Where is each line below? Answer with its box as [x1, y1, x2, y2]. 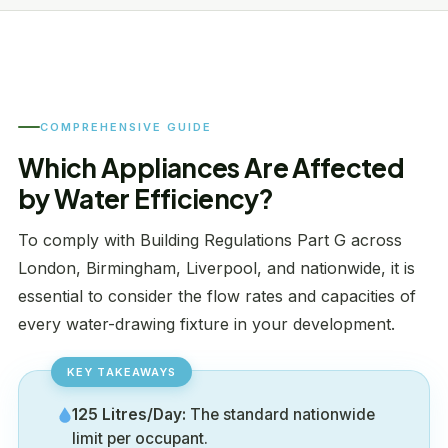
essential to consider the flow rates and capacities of [18, 286, 416, 306]
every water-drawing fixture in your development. [18, 314, 395, 334]
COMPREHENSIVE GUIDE [40, 120, 212, 134]
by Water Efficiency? [18, 182, 274, 215]
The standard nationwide [185, 405, 375, 424]
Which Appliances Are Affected [18, 151, 405, 184]
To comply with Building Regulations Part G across [18, 230, 402, 250]
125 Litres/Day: [71, 405, 186, 424]
